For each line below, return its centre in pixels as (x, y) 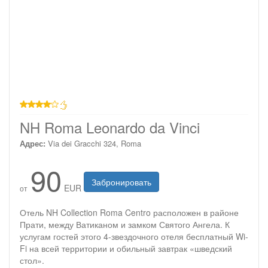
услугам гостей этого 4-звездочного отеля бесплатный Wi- (134, 236)
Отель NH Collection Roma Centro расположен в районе (129, 212)
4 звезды (37, 114)
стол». (32, 260)
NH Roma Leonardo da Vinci (110, 127)
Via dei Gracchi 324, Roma (95, 143)
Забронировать (121, 182)
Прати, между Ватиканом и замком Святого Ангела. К (125, 224)
